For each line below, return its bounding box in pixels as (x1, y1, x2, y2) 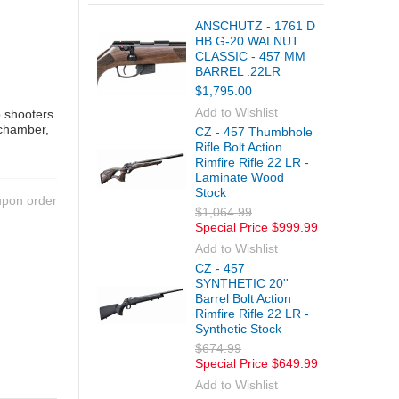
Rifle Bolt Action (195, 140, 282, 154)
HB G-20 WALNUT (195, 34, 299, 48)
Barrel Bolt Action (195, 291, 291, 305)
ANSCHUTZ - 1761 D (195, 19, 315, 33)
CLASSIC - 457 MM (195, 49, 305, 63)
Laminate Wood (195, 170, 284, 184)
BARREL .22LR (195, 64, 281, 78)
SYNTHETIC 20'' (195, 276, 289, 290)
